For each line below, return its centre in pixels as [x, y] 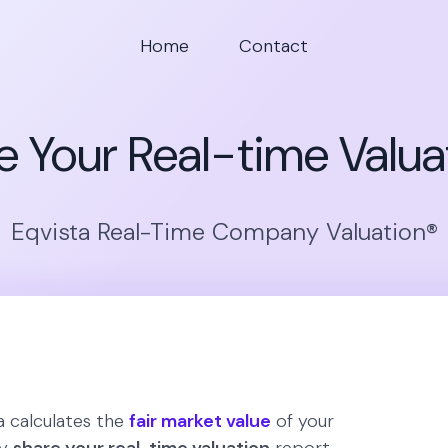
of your [302, 421]
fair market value [200, 421]
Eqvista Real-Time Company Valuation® [224, 231]
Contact [273, 45]
